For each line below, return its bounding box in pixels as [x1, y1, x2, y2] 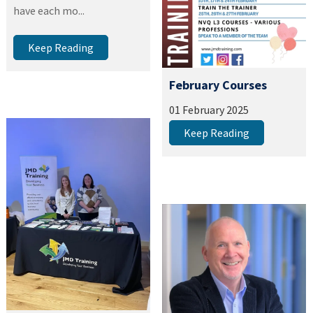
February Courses [169, 77, 268, 94]
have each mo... [13, 3, 85, 18]
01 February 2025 [169, 103, 249, 117]
